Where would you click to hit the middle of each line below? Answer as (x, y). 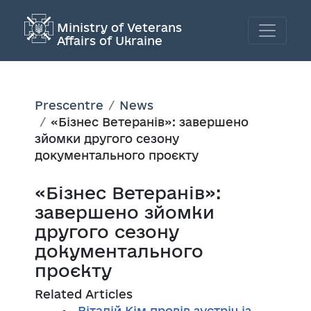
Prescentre (69, 105)
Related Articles (84, 294)
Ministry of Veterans (119, 27)
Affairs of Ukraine (110, 40)
